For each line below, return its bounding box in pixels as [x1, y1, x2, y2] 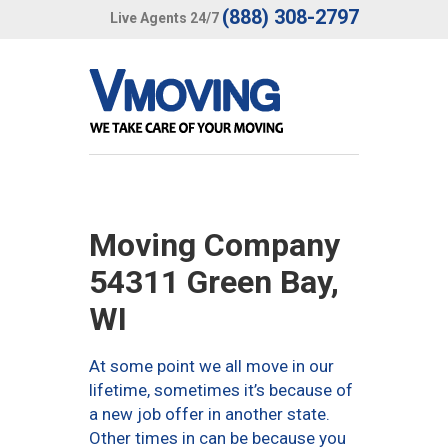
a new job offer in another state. [89, 404, 330, 424]
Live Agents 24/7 [110, 9, 219, 26]
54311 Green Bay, [89, 263, 339, 301]
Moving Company [89, 226, 340, 264]
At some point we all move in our [89, 356, 334, 376]
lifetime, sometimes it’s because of [89, 380, 353, 400]
